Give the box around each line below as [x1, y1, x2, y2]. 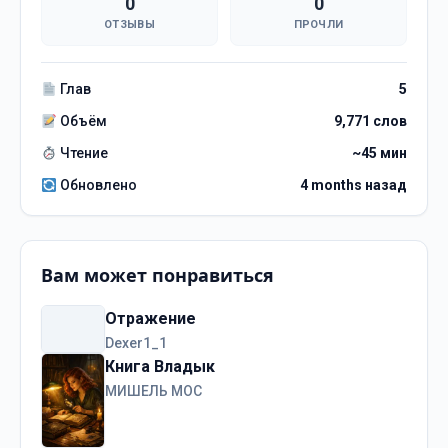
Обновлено [56, 177, 137, 194]
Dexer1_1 [105, 335, 167, 352]
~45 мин [352, 145, 407, 162]
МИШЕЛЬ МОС [105, 383, 202, 400]
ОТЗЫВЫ [104, 18, 155, 32]
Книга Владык [105, 357, 215, 377]
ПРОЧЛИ [293, 18, 344, 32]
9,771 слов [334, 113, 407, 130]
